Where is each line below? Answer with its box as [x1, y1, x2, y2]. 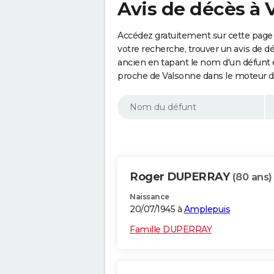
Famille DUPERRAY [130, 224, 212, 235]
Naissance [130, 192, 169, 202]
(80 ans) [232, 171, 272, 183]
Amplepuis [183, 204, 230, 215]
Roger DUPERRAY [130, 170, 232, 184]
